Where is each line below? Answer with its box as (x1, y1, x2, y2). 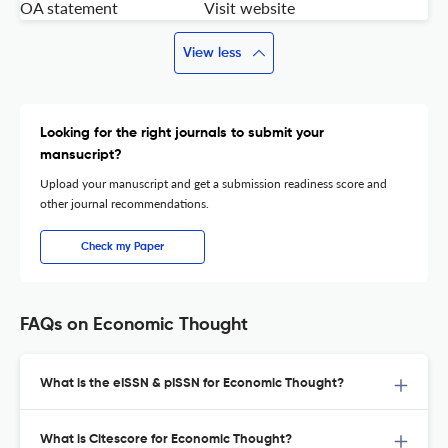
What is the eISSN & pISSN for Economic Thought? (40, 377, 344, 391)
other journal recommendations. (40, 196, 209, 212)
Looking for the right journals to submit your (40, 126, 324, 141)
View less (183, 46, 241, 61)
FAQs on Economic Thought (20, 316, 248, 335)
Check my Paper (81, 241, 164, 253)
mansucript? (40, 148, 122, 163)
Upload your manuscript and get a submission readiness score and (40, 176, 387, 192)
